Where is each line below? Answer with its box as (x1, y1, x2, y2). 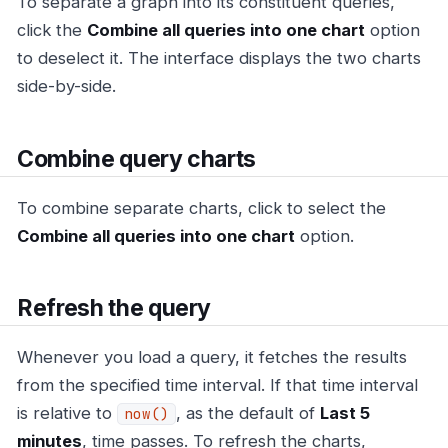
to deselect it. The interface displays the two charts (17, 48, 421, 69)
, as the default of (176, 403, 320, 424)
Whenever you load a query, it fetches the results (17, 347, 407, 368)
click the (17, 20, 87, 41)
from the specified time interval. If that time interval (17, 375, 418, 396)
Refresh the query (17, 294, 212, 323)
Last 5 (320, 403, 370, 424)
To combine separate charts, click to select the (17, 197, 386, 218)
